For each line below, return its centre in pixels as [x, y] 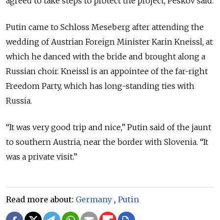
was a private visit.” [41, 157]
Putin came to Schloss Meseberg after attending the [105, 27]
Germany [94, 200]
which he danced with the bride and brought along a [106, 57]
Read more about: [41, 200]
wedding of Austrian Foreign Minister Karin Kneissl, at [109, 42]
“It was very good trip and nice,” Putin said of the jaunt [109, 127]
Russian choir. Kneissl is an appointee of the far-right [107, 71]
